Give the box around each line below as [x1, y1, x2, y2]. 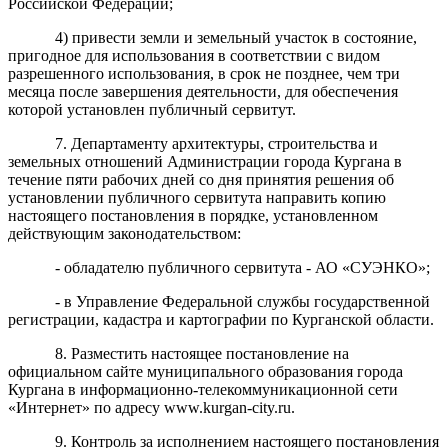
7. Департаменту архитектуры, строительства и [54, 134, 378, 152]
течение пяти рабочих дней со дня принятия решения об [8, 170, 394, 188]
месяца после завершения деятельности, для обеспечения [8, 82, 398, 100]
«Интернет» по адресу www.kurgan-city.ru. [8, 398, 295, 416]
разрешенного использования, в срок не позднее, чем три [8, 64, 400, 82]
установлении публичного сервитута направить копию [8, 188, 386, 206]
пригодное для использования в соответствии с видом [8, 46, 380, 64]
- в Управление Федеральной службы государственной [54, 292, 430, 310]
